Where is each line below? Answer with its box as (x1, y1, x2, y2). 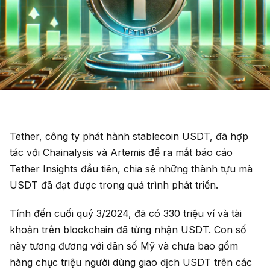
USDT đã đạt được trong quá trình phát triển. (10, 178, 218, 191)
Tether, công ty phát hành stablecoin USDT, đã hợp (10, 130, 248, 142)
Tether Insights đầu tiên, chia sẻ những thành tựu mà (10, 162, 253, 175)
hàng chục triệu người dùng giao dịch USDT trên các (10, 256, 252, 268)
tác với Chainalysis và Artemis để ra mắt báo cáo (10, 146, 233, 159)
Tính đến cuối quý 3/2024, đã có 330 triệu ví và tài (10, 207, 242, 219)
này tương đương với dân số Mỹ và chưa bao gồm (10, 239, 238, 252)
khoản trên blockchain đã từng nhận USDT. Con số (10, 223, 246, 236)
